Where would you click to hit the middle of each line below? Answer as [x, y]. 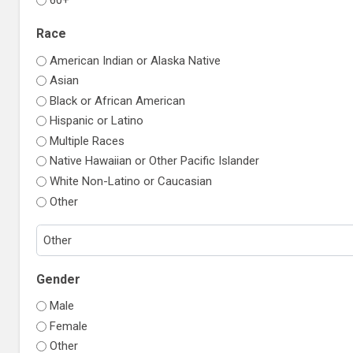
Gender [58, 279]
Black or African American [117, 100]
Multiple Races [87, 141]
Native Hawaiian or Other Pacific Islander [154, 161]
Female [68, 326]
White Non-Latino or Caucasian [130, 181]
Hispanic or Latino [96, 121]
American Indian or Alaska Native [135, 60]
